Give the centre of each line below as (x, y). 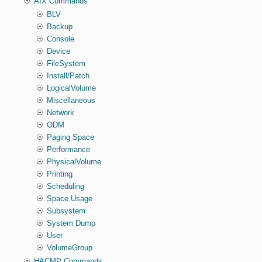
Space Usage (70, 199)
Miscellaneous (71, 101)
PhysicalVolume (74, 162)
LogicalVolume (72, 88)
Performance (69, 150)
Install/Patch (68, 76)
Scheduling (66, 187)
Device (59, 51)
